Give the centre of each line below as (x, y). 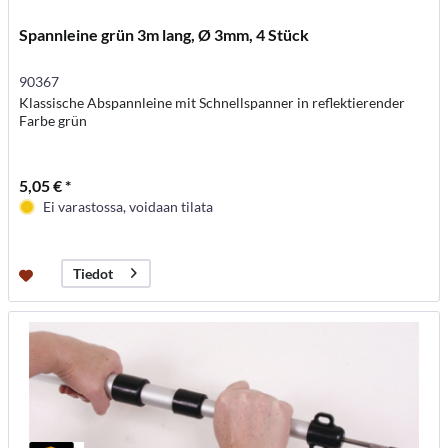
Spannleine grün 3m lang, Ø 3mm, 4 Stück (164, 34)
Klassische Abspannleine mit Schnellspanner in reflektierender (212, 102)
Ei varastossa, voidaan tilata (128, 206)
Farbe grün (53, 120)
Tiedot (93, 274)
